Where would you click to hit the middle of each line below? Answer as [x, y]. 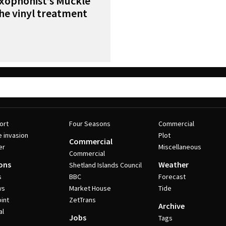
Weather [174, 164]
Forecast [172, 177]
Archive [172, 206]
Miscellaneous [180, 147]
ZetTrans [82, 200]
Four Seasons [90, 124]
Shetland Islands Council [105, 165]
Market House [90, 188]
